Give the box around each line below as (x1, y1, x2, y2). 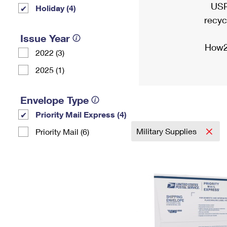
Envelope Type (20, 94, 89, 106)
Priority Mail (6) (35, 127, 89, 136)
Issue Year (20, 32, 70, 44)
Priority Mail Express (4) (35, 109, 127, 119)
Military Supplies (136, 126, 199, 136)
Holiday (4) (35, 3, 76, 13)
